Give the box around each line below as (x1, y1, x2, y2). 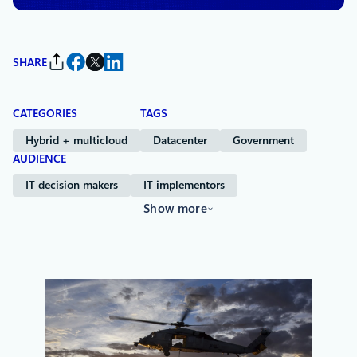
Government (233, 133, 294, 147)
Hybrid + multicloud (25, 133, 127, 147)
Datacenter (153, 133, 207, 147)
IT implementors (143, 178, 225, 192)
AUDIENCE (13, 151, 66, 165)
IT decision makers (25, 178, 118, 192)
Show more (143, 202, 207, 217)
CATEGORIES (13, 106, 77, 120)
